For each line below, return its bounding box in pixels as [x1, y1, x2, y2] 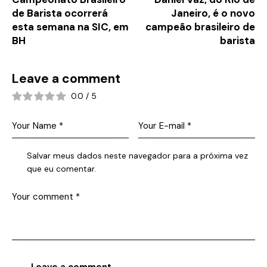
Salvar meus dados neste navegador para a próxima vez [27, 150, 249, 162]
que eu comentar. [27, 163, 97, 175]
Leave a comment [12, 70, 120, 87]
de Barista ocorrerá [12, 6, 108, 20]
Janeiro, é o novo [171, 6, 255, 20]
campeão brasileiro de [145, 20, 255, 33]
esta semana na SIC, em [12, 20, 129, 33]
